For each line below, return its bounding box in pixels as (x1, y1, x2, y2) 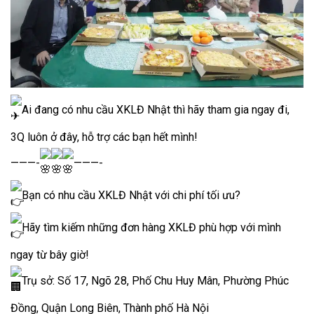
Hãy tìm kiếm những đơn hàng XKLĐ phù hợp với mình (22, 221, 281, 235)
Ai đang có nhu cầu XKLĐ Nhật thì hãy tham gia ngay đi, (22, 103, 289, 117)
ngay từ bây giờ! (11, 248, 89, 262)
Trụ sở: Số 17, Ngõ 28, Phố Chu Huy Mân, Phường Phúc (22, 274, 289, 288)
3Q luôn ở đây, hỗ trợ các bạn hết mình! (11, 130, 198, 144)
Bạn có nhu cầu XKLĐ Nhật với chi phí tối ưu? (22, 189, 240, 203)
